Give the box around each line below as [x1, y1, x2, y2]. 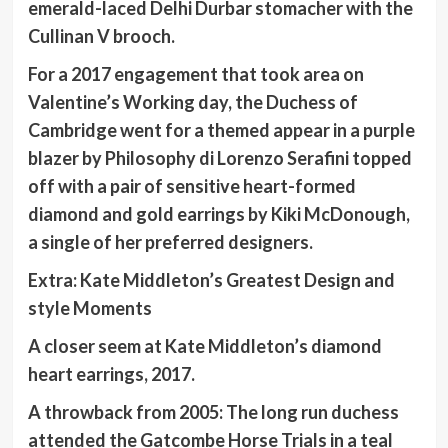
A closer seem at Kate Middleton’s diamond [27, 335, 382, 358]
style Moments [27, 297, 152, 320]
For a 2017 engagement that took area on [27, 63, 364, 86]
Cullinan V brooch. [27, 25, 175, 48]
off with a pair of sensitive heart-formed [27, 175, 356, 198]
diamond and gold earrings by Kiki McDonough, [27, 203, 410, 226]
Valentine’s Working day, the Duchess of [27, 91, 358, 114]
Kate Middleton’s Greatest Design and [79, 269, 395, 292]
